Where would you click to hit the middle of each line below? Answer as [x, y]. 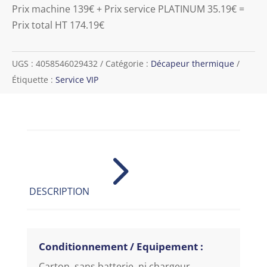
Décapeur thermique [193, 63]
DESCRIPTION [59, 191]
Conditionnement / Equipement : [121, 246]
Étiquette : [34, 79]
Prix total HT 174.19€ [58, 25]
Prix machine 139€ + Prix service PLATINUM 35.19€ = [128, 9]
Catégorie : [128, 63]
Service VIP [77, 79]
